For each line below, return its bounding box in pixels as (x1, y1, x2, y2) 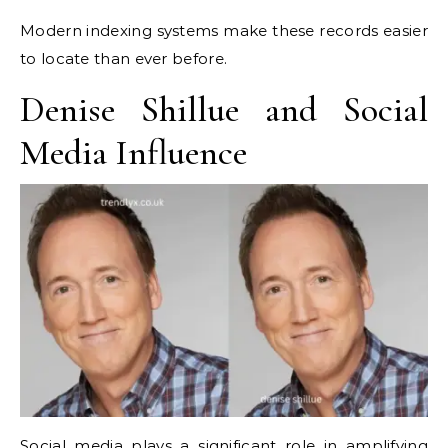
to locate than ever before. (20, 49, 228, 68)
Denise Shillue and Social (20, 88, 428, 131)
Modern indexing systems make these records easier (20, 21, 428, 40)
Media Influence (20, 131, 247, 174)
